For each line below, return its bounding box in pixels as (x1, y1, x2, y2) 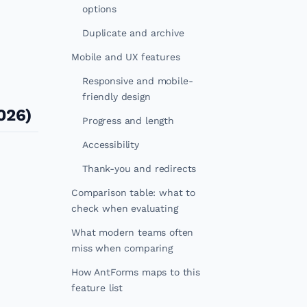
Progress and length (82, 115, 174, 126)
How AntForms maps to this (71, 267, 200, 278)
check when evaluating (71, 203, 178, 214)
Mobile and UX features (71, 51, 180, 62)
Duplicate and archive (82, 27, 184, 38)
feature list (71, 282, 123, 293)
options (82, 3, 116, 14)
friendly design (82, 91, 151, 102)
